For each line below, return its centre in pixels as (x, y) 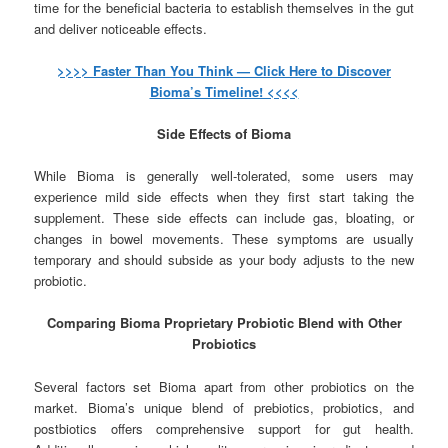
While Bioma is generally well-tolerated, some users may (224, 176)
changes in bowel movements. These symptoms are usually (224, 239)
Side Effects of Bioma (224, 134)
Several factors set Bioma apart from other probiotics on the (224, 386)
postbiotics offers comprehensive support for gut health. (224, 428)
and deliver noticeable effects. (121, 28)
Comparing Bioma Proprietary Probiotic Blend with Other (224, 323)
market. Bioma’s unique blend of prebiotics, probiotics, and (224, 407)
